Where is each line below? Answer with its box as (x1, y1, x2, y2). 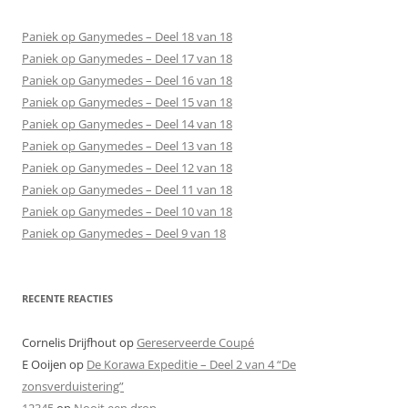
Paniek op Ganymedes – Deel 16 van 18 (22, 72, 232, 88)
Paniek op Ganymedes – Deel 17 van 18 (22, 50, 232, 66)
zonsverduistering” (22, 378, 124, 394)
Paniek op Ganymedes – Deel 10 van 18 (22, 203, 232, 219)
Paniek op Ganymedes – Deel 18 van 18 (22, 28, 232, 45)
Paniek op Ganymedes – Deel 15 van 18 (22, 94, 232, 110)
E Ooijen (22, 356, 66, 372)
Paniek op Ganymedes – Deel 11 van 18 (22, 181, 232, 198)
